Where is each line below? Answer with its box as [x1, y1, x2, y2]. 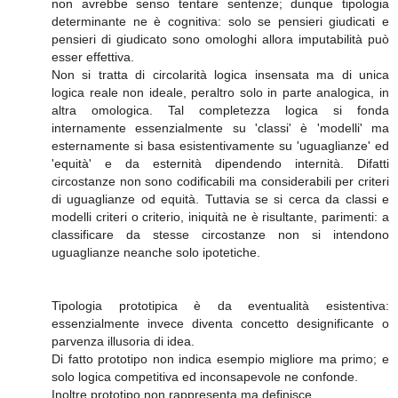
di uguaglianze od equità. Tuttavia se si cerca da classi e [52, 191, 389, 206]
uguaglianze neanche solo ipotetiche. [52, 244, 260, 259]
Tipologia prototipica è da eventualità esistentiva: [52, 298, 389, 313]
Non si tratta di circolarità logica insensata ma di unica [52, 67, 389, 82]
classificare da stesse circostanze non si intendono [52, 227, 389, 242]
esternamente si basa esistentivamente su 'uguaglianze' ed [52, 138, 389, 153]
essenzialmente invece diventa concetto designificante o [52, 315, 389, 330]
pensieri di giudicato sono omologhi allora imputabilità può [52, 31, 389, 46]
